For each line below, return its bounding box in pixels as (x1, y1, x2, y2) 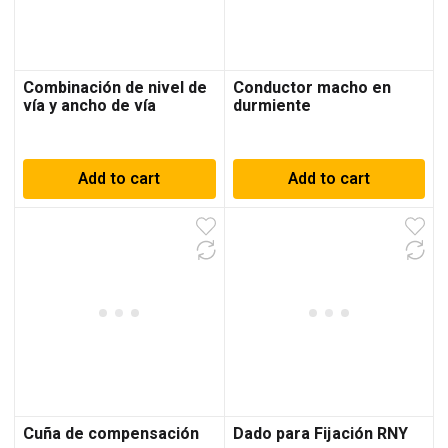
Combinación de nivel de (23, 76, 207, 101)
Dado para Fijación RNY (232, 421, 408, 446)
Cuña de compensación (23, 421, 199, 446)
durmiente (232, 94, 311, 119)
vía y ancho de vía (23, 94, 156, 119)
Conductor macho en (232, 76, 391, 101)
